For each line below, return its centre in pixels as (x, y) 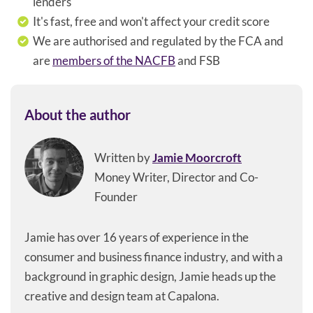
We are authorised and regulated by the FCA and (159, 41)
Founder (116, 196)
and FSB (198, 60)
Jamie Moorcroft (197, 157)
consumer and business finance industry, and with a (154, 256)
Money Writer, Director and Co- (176, 177)
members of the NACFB (114, 60)
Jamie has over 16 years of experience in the (137, 237)
